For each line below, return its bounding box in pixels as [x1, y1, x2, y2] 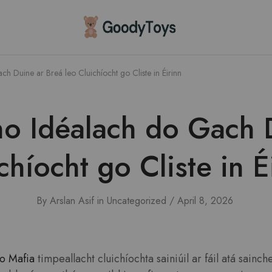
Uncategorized [106, 194, 166, 208]
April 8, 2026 [177, 194, 233, 208]
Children [78, 24, 112, 38]
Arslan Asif [49, 194, 94, 208]
